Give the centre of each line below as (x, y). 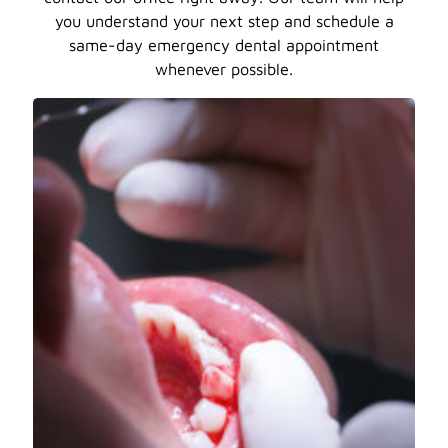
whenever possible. (224, 69)
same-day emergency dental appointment (224, 45)
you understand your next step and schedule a (224, 21)
